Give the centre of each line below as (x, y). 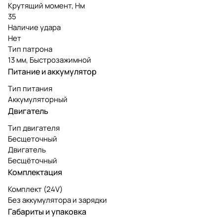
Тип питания (30, 88)
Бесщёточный (33, 160)
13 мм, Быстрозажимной (50, 60)
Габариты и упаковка (47, 211)
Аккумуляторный (38, 99)
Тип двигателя (34, 128)
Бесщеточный (33, 139)
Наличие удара (34, 27)
